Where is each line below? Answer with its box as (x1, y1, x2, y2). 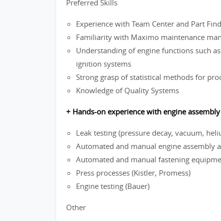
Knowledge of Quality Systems (76, 85, 179, 95)
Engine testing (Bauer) (76, 181, 149, 191)
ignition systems (76, 59, 131, 69)
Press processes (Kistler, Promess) (76, 168, 190, 178)
